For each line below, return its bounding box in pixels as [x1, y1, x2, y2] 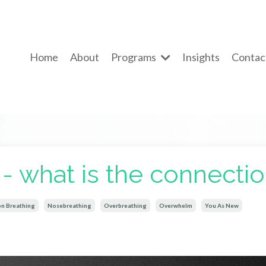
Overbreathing [104, 202, 147, 209]
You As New [205, 202, 239, 209]
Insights [182, 50, 220, 64]
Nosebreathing [47, 202, 91, 209]
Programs [111, 50, 158, 64]
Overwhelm [159, 202, 192, 209]
